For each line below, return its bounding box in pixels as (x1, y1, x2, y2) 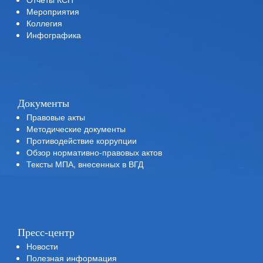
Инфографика (26, 29, 81, 41)
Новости (26, 240, 58, 252)
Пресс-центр (18, 227, 75, 238)
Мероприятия (26, 5, 79, 17)
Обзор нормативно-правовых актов (26, 146, 162, 158)
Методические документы (26, 123, 126, 134)
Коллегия (26, 17, 62, 29)
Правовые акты (26, 111, 85, 123)
